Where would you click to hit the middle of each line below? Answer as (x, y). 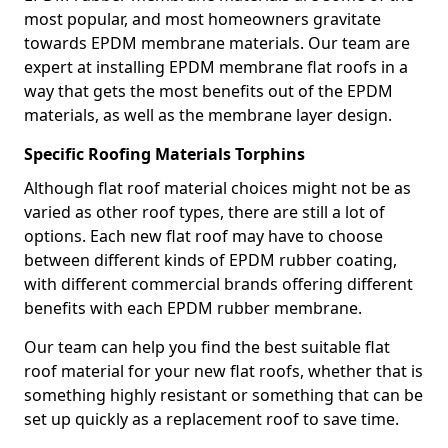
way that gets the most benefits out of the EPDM (208, 91)
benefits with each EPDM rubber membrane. (193, 308)
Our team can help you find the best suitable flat (207, 347)
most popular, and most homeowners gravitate (202, 19)
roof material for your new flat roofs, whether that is (223, 371)
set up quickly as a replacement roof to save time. (211, 419)
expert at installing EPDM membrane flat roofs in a (216, 67)
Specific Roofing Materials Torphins (164, 154)
